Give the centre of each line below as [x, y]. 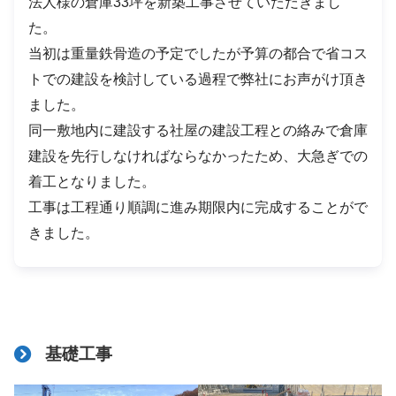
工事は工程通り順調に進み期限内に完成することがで [198, 207]
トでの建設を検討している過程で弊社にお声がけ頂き [198, 79]
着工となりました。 [92, 181]
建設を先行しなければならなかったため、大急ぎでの [198, 156]
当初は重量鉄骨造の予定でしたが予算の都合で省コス [198, 53]
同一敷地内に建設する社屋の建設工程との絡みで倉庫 [198, 130]
